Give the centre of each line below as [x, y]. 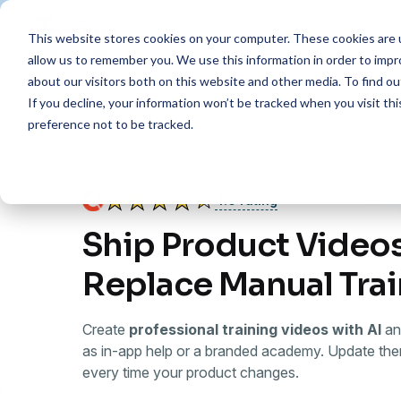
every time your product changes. [191, 372]
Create [106, 329]
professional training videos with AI [255, 329]
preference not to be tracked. [110, 124]
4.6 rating [247, 200]
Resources [303, 40]
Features [192, 40]
